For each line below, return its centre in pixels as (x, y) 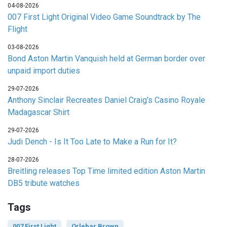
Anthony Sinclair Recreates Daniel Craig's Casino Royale (106, 100)
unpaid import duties (44, 70)
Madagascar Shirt (39, 112)
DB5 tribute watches (44, 183)
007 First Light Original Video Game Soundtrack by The (104, 17)
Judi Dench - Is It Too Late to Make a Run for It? (92, 141)
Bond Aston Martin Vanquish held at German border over (106, 58)
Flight (17, 29)
